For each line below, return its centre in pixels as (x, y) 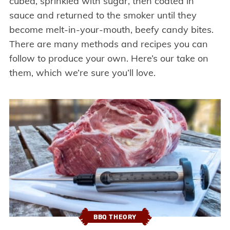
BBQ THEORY (115, 217)
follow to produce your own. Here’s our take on (109, 59)
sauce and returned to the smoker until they (103, 15)
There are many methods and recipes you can (108, 44)
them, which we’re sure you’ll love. (82, 73)
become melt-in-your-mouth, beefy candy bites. (111, 30)
